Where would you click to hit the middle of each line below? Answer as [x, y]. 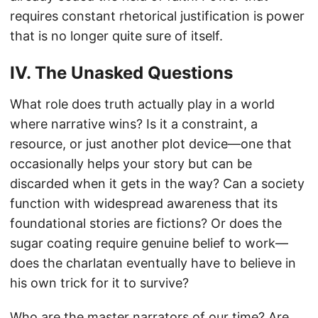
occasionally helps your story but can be [131, 163]
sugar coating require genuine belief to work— [149, 243]
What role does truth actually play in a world [142, 104]
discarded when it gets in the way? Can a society [157, 183]
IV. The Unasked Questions [121, 72]
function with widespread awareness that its [144, 203]
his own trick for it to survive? [99, 283]
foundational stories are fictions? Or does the [146, 223]
